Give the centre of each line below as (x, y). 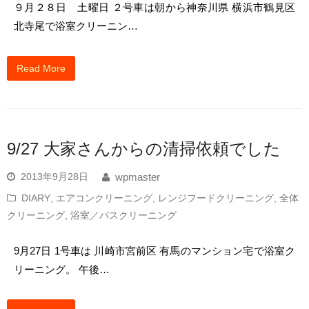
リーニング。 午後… (62, 270)
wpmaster (138, 178)
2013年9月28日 (54, 177)
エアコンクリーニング (104, 198)
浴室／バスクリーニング (123, 216)
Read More (41, 69)
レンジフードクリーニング (216, 198)
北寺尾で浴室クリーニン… (76, 26)
